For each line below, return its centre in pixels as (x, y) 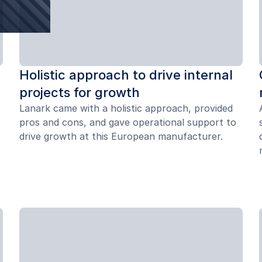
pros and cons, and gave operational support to (128, 122)
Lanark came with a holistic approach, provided (126, 108)
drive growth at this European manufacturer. (121, 136)
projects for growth (80, 92)
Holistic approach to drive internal (126, 75)
